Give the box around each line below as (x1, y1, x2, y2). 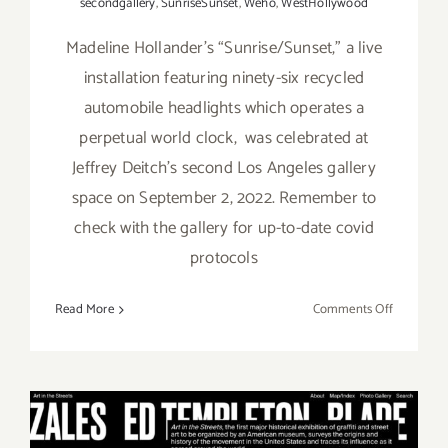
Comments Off (312, 299, 393, 321)
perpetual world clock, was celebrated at (79, 124, 369, 153)
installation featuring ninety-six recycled (83, 64, 365, 93)
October (392, 390, 437, 412)
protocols (190, 244, 258, 273)
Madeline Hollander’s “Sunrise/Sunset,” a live (65, 34, 382, 63)
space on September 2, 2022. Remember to (71, 184, 377, 213)
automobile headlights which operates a (83, 94, 365, 123)
